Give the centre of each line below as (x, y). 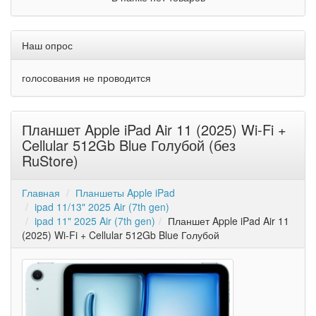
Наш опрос (47, 45)
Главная (41, 193)
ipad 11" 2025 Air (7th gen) (95, 221)
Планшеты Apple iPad (125, 193)
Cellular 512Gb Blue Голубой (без (129, 145)
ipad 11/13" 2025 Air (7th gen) (102, 207)
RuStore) (50, 160)
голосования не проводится (86, 78)
